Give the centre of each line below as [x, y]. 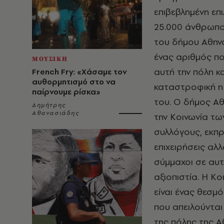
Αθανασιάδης [56, 113]
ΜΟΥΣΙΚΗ [50, 59]
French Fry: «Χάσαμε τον [79, 72]
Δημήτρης [49, 105]
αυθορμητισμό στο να [74, 82]
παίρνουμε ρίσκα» [66, 92]
